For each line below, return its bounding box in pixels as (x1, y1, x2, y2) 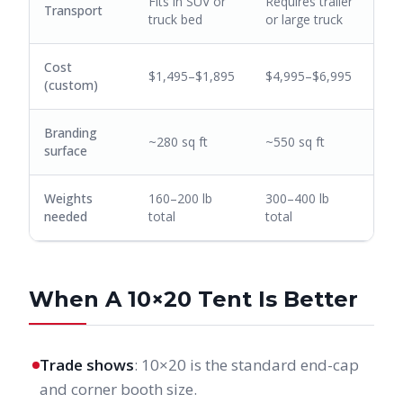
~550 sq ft (265, 133, 325, 150)
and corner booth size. (40, 379, 197, 399)
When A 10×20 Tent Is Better (29, 286, 358, 312)
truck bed (148, 11, 202, 28)
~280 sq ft (148, 133, 208, 150)
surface (44, 142, 87, 159)
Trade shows (40, 354, 134, 375)
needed (44, 208, 87, 225)
